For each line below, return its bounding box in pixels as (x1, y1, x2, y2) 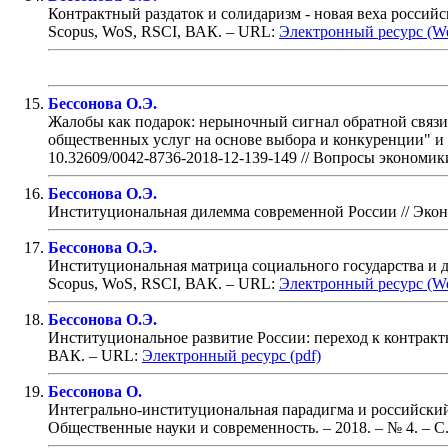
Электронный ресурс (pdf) (142, 346, 321, 364)
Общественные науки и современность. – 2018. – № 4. (48, 418, 418, 436)
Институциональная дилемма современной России (48, 202, 397, 220)
